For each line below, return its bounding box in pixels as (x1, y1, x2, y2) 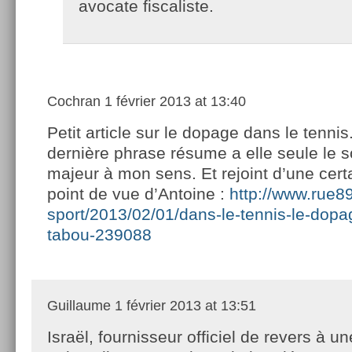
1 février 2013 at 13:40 (101, 93, 246, 109)
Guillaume (47, 297, 111, 313)
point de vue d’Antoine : (47, 184, 229, 203)
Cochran (47, 93, 101, 109)
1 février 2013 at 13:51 (111, 297, 256, 313)
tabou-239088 (47, 225, 152, 244)
